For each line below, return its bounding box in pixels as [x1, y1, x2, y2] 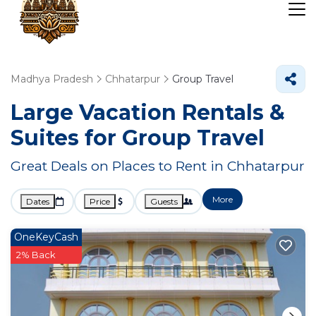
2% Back [16, 249, 56, 260]
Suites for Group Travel [11, 125, 265, 151]
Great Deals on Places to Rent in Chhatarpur [11, 157, 305, 174]
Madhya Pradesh [11, 73, 93, 85]
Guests [150, 196, 178, 207]
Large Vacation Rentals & [11, 99, 285, 126]
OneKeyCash [14, 231, 78, 243]
